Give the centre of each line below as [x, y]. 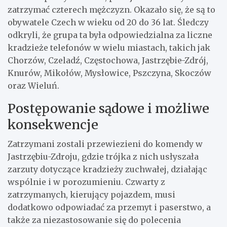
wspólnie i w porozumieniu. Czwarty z [86, 182]
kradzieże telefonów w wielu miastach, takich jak [109, 47]
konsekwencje [53, 124]
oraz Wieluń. [33, 85]
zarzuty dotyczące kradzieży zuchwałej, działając [107, 169]
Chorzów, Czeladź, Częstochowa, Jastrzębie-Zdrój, [108, 60]
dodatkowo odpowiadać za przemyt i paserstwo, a [109, 207]
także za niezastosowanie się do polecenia [94, 220]
